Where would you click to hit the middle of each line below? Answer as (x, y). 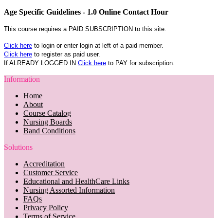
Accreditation (44, 163)
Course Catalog (47, 113)
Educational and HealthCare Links (76, 181)
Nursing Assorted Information (69, 190)
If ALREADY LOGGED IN (41, 63)
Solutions (18, 147)
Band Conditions (49, 130)
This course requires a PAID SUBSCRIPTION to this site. (85, 29)
